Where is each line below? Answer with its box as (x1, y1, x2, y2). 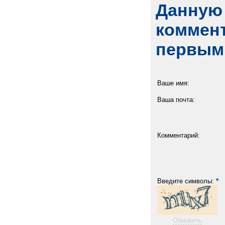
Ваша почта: (157, 96, 195, 103)
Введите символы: (157, 177, 216, 185)
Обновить (173, 216, 202, 224)
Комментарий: (157, 132, 200, 139)
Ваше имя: (157, 79, 189, 87)
